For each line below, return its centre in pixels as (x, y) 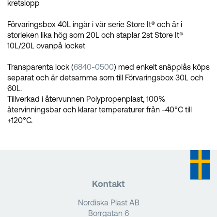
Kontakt (108, 183)
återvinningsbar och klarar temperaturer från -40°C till (100, 109)
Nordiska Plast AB (108, 202)
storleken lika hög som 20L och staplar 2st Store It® (95, 35)
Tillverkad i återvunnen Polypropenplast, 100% (86, 99)
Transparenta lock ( (40, 67)
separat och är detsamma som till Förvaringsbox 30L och (105, 77)
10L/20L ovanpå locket (46, 45)
